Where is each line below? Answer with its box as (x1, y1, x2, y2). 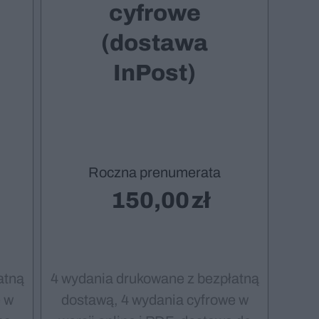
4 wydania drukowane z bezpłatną (50, 271, 259, 287)
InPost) (113, 61, 196, 85)
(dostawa (101, 31, 208, 56)
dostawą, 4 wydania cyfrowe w (61, 292, 249, 308)
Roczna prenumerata (88, 164, 221, 181)
